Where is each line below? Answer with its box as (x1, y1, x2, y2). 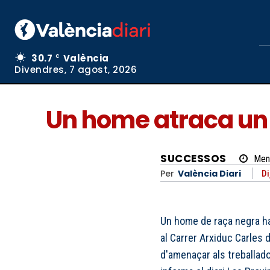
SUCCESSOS (160, 151, 227, 166)
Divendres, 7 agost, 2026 (14, 63, 137, 76)
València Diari (178, 167, 241, 180)
